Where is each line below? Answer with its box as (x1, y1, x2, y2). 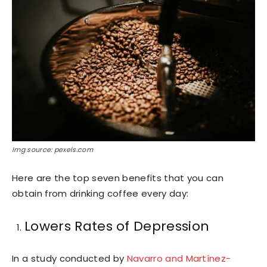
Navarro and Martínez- (126, 252, 231, 265)
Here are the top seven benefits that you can (12, 172, 224, 185)
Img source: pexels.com (12, 145, 94, 155)
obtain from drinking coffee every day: (12, 187, 189, 200)
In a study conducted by (12, 252, 127, 265)
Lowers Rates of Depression (24, 217, 210, 236)
